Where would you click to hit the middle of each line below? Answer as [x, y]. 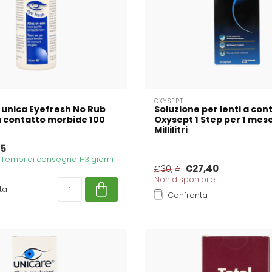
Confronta [188, 195]
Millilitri [171, 130]
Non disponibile [185, 179]
